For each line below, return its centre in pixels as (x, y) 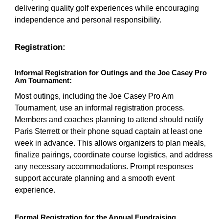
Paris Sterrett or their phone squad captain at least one (109, 131)
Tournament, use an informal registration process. (100, 108)
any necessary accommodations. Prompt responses (104, 166)
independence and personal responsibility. (88, 20)
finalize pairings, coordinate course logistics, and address (114, 155)
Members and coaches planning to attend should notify (109, 120)
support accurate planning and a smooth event (95, 178)
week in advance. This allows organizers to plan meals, (110, 143)
